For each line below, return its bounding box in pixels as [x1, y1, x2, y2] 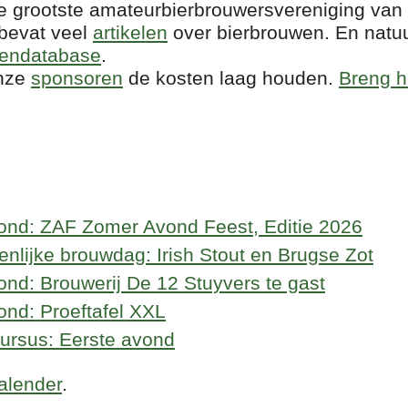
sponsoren [31, 66, 123, 88]
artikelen [93, 21, 168, 43]
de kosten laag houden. [123, 66, 339, 88]
